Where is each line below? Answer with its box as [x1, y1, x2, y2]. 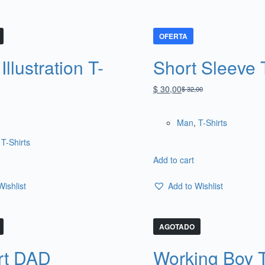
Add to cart [153, 153, 194, 166]
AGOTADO [159, 221, 195, 232]
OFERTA [159, 30, 188, 41]
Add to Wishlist [168, 179, 223, 192]
